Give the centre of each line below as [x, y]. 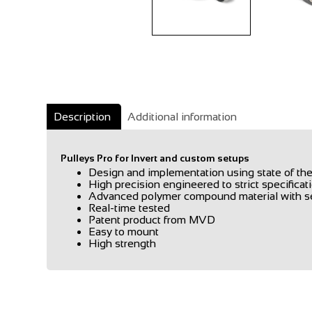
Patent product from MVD [152, 220]
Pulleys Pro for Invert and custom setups [155, 158]
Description [83, 117]
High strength [123, 243]
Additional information [182, 117]
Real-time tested [130, 208]
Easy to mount [124, 232]
